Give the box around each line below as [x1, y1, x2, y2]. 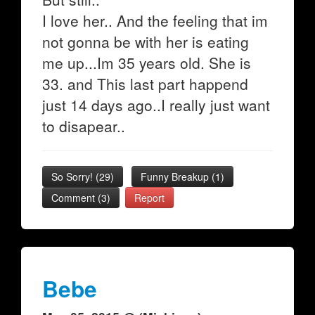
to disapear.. [42, 115, 125, 136]
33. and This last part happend [42, 73, 248, 94]
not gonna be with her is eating [42, 31, 249, 52]
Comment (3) [51, 191, 110, 205]
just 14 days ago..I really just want [42, 94, 270, 115]
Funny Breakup [141, 169, 212, 184]
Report [134, 191, 165, 205]
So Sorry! [51, 169, 96, 184]
